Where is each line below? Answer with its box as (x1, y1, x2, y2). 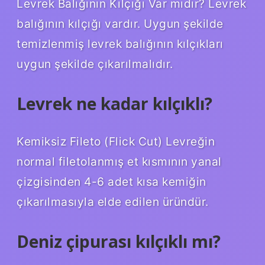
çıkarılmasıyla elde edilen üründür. (17, 194, 209, 209)
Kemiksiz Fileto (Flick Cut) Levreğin (17, 134, 215, 148)
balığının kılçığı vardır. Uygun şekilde (17, 16, 224, 31)
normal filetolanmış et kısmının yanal (17, 154, 222, 169)
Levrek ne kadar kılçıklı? (17, 92, 212, 115)
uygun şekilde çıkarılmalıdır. (17, 56, 173, 71)
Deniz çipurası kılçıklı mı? (17, 230, 221, 253)
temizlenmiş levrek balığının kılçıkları (17, 36, 224, 51)
